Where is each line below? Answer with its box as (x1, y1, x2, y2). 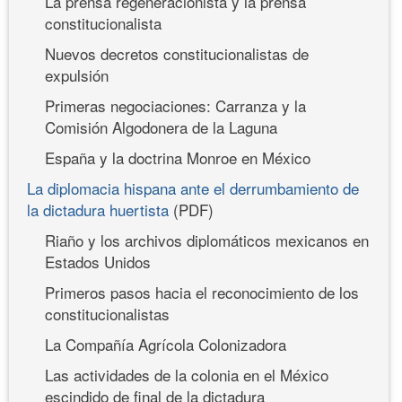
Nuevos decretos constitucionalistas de (45, 41, 309, 65)
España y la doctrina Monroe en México (45, 145, 310, 169)
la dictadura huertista (27, 197, 169, 221)
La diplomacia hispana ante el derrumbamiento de (27, 176, 359, 199)
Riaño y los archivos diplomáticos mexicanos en (45, 228, 369, 251)
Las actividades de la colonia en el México (45, 363, 328, 386)
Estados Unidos (45, 249, 151, 273)
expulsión (45, 63, 109, 86)
